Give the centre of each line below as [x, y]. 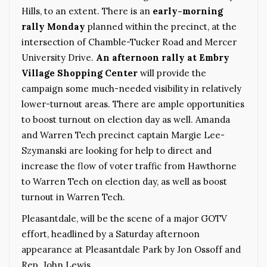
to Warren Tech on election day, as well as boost [124, 182]
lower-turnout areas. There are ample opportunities [133, 104]
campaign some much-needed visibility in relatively [131, 89]
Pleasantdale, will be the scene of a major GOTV [124, 219]
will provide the [172, 73]
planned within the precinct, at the [161, 27]
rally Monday [53, 27]
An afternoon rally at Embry [163, 58]
